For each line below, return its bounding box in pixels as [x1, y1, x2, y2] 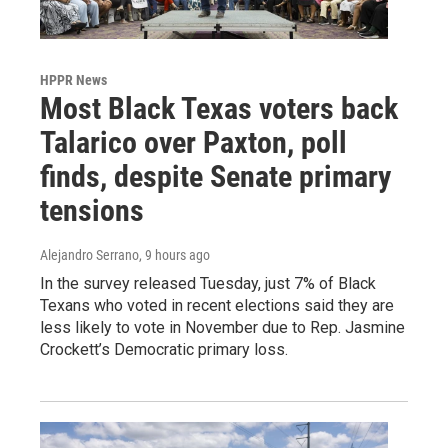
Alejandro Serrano [40, 246, 139, 263]
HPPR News [40, 71, 107, 88]
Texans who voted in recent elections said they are [40, 295, 394, 315]
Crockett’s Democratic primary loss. [40, 339, 288, 359]
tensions [40, 192, 144, 228]
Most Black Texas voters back [40, 90, 398, 126]
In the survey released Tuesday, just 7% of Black [40, 273, 376, 293]
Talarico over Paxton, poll [40, 124, 347, 160]
